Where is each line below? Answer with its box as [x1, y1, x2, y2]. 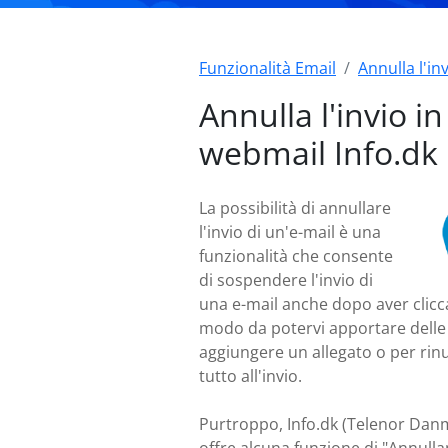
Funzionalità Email [199, 57, 336, 79]
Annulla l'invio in [199, 93, 443, 136]
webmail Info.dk [199, 131, 438, 174]
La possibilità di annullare [199, 197, 391, 219]
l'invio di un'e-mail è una [199, 221, 381, 243]
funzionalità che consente [199, 245, 393, 267]
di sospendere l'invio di [199, 269, 373, 291]
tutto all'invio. [199, 365, 302, 387]
